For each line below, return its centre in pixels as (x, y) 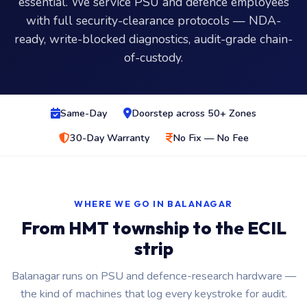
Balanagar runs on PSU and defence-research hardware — (153, 276)
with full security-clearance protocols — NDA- (153, 21)
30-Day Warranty (109, 138)
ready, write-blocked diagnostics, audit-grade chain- (153, 39)
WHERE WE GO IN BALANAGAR (153, 204)
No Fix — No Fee (210, 138)
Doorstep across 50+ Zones (194, 113)
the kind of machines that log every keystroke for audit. (153, 294)
